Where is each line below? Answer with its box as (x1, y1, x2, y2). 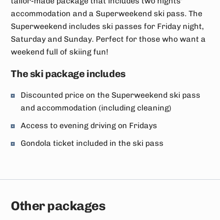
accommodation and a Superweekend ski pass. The (11, 9, 203, 18)
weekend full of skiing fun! (11, 47, 109, 56)
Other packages (11, 198, 106, 214)
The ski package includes (11, 68, 126, 80)
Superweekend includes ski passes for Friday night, (11, 22, 204, 31)
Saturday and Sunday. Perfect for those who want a (11, 34, 206, 44)
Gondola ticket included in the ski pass (21, 138, 164, 148)
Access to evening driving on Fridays (21, 121, 158, 130)
